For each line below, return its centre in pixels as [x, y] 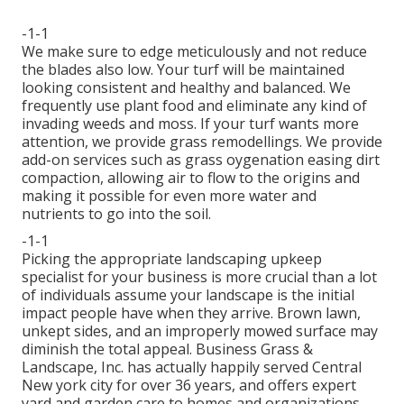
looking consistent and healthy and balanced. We [186, 87]
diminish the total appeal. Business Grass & [167, 349]
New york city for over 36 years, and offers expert [189, 385]
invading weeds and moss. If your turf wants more [190, 123]
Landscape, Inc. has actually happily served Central [192, 367]
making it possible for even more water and [169, 195]
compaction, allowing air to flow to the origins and [191, 177]
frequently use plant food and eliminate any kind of [194, 105]
